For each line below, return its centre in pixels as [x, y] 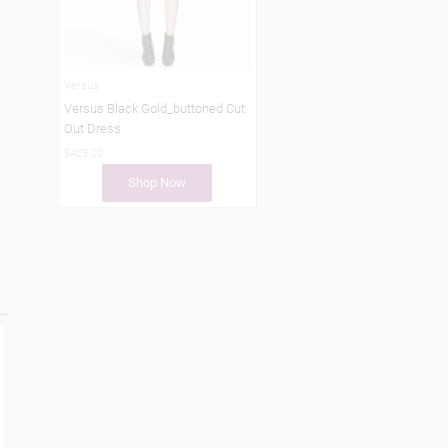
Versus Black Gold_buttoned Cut [155, 108]
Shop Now [157, 182]
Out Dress [93, 128]
